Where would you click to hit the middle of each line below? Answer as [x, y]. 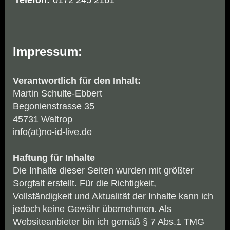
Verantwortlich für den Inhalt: [77, 81]
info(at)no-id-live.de [52, 132]
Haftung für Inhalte [54, 158]
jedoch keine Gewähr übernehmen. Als [92, 209]
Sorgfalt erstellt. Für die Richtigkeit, [84, 184]
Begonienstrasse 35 [54, 107]
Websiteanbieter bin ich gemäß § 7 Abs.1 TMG [109, 222]
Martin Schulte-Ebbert [57, 94]
